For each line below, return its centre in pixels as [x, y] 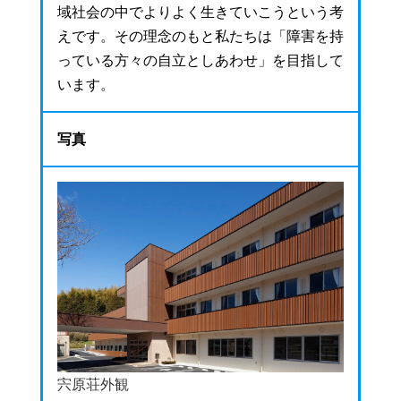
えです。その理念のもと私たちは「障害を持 [200, 37]
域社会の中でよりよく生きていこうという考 [200, 13]
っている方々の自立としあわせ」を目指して [200, 61]
